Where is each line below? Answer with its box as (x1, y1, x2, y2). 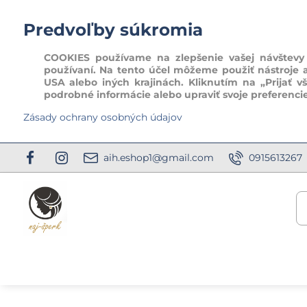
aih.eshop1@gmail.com (103, 151, 214, 164)
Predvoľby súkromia (23, 19, 203, 40)
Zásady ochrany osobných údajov (23, 111, 182, 123)
